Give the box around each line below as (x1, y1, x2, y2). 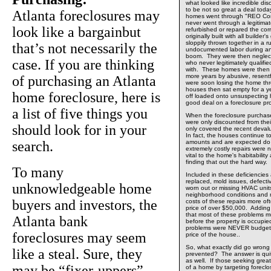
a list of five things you (12, 106, 148, 122)
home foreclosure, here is (12, 90, 160, 106)
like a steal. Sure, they (12, 246, 142, 263)
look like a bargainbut (12, 24, 141, 41)
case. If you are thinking (12, 57, 154, 73)
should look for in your (12, 122, 146, 139)
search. (12, 139, 53, 155)
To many (12, 165, 64, 181)
